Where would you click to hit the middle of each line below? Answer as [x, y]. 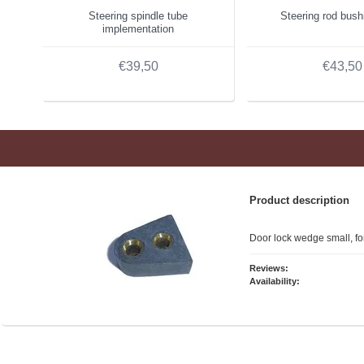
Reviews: [269, 268]
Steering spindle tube [138, 15]
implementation [138, 28]
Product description [299, 200]
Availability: [275, 281]
